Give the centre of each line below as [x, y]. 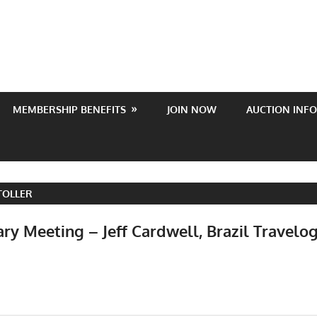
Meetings [54, 255]
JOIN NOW [191, 109]
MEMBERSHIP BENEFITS [70, 109]
